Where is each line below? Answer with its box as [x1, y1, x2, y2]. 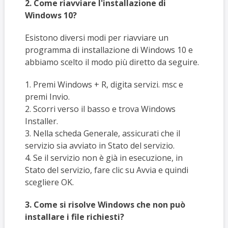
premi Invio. [24, 91, 70, 103]
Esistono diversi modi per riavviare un [24, 32, 168, 44]
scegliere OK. [24, 177, 74, 188]
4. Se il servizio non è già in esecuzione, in [24, 152, 183, 164]
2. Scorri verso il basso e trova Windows [24, 103, 176, 115]
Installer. [24, 116, 58, 127]
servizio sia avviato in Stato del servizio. [24, 140, 175, 152]
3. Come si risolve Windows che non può [24, 199, 185, 211]
